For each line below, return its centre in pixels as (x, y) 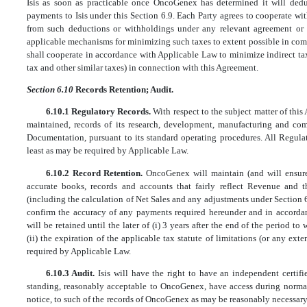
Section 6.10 (51, 90)
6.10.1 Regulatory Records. (99, 112)
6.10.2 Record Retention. (96, 173)
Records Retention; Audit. (124, 90)
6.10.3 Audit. (72, 273)
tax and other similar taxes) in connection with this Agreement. (143, 67)
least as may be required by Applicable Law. (108, 151)
